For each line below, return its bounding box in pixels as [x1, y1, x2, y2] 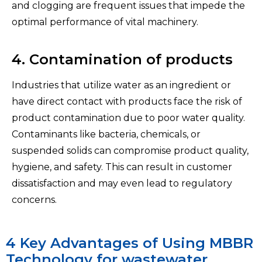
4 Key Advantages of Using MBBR [6, 234, 253, 251]
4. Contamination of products [12, 50, 233, 68]
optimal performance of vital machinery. [12, 16, 198, 27]
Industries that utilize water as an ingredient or [12, 79, 231, 91]
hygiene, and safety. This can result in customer [12, 161, 232, 173]
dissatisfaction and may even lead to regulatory [12, 177, 232, 189]
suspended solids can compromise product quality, [12, 144, 249, 156]
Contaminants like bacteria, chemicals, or [12, 128, 201, 140]
